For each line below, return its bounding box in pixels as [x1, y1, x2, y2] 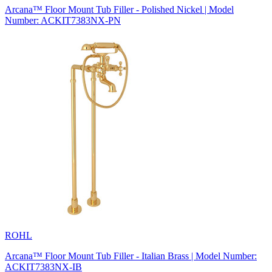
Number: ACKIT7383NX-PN [5, 15, 121, 25]
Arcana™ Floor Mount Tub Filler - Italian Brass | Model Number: [5, 250, 257, 261]
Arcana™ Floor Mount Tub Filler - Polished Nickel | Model [5, 4, 234, 15]
